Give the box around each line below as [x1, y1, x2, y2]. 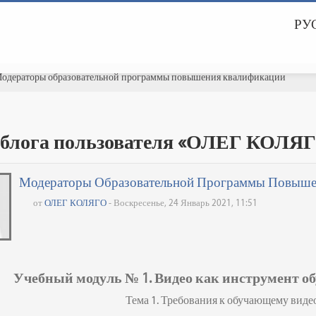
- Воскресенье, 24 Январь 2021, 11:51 [107, 197, 258, 208]
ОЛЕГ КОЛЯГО [44, 197, 107, 208]
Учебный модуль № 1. [13, 269, 155, 286]
